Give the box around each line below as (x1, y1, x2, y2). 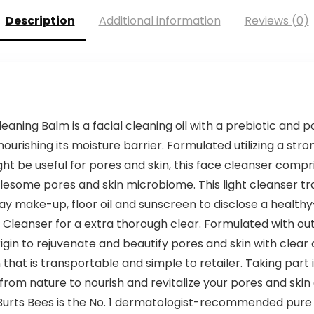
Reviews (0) (244, 13, 309, 29)
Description (5, 13, 75, 29)
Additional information (98, 13, 221, 29)
